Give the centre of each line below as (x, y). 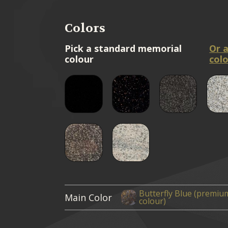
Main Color (89, 197)
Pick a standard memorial (123, 48)
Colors (85, 28)
